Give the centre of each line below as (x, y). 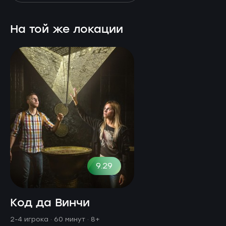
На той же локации (67, 29)
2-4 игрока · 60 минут (49, 219)
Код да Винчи (50, 203)
